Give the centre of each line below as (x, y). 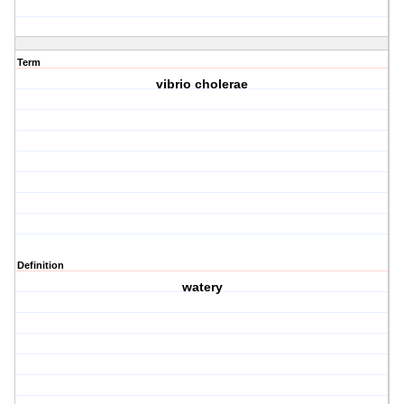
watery (202, 287)
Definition (41, 266)
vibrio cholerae (202, 84)
